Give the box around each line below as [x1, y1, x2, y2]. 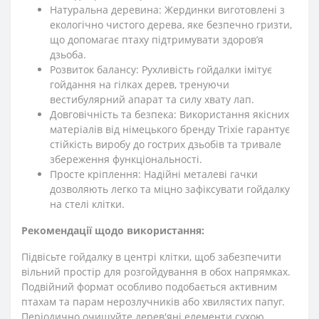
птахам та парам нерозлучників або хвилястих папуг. [21, 294, 285, 308]
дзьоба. [50, 47, 86, 61]
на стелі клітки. [50, 197, 125, 211]
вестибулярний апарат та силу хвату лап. [50, 92, 254, 106]
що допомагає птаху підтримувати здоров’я [50, 32, 263, 46]
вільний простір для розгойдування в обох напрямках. [21, 264, 291, 278]
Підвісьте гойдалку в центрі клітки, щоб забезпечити [21, 249, 281, 263]
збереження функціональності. [50, 152, 202, 166]
